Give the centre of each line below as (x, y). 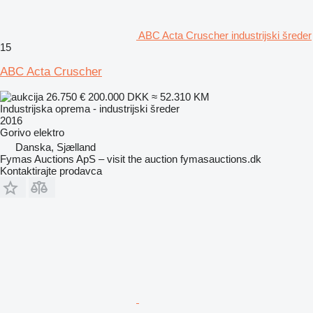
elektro (49, 132)
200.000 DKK (118, 96)
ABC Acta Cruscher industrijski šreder (225, 35)
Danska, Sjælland (56, 147)
